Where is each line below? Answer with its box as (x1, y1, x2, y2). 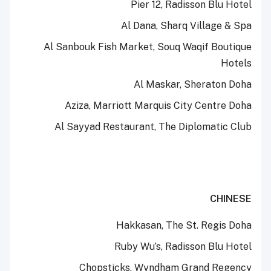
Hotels (221, 57, 252, 70)
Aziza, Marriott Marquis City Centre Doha (65, 100, 252, 112)
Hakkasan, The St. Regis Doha (116, 220, 252, 232)
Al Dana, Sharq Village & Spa (121, 20, 252, 32)
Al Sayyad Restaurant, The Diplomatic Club (54, 121, 252, 133)
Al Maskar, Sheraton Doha (134, 79, 252, 91)
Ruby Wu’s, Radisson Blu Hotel (114, 241, 252, 253)
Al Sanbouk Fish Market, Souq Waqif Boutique (44, 41, 252, 53)
